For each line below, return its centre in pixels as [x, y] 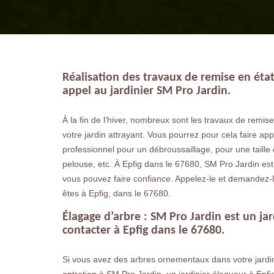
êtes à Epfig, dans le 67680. [117, 194]
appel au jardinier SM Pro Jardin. [146, 91]
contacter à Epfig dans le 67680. [143, 231]
